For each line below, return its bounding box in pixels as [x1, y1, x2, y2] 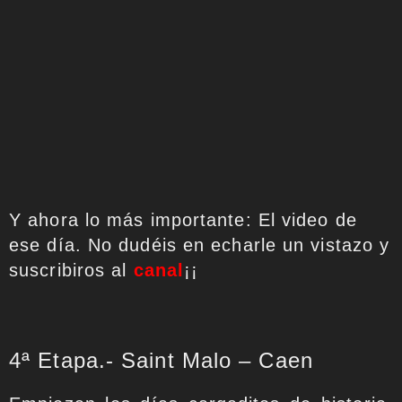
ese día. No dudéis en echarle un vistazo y [9, 234, 390, 255]
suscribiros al [9, 259, 134, 280]
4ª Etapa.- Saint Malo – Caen [9, 347, 313, 372]
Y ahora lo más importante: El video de [9, 209, 357, 230]
